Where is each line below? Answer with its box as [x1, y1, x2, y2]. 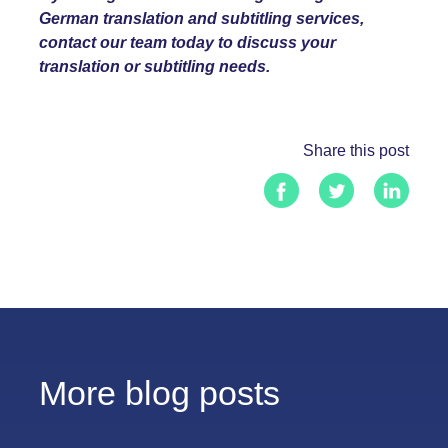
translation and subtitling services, [99, 9, 364, 27]
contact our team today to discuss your [39, 33, 336, 51]
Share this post [303, 141, 409, 159]
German [39, 9, 99, 27]
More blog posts [39, 373, 280, 412]
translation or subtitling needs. [39, 57, 274, 75]
